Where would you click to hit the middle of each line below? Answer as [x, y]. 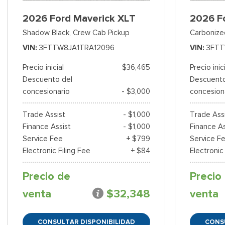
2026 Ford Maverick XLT [79, 19]
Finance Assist [47, 127]
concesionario [46, 92]
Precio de [46, 177]
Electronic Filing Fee [57, 151]
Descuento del [47, 80]
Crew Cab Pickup [101, 33]
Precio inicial [43, 68]
